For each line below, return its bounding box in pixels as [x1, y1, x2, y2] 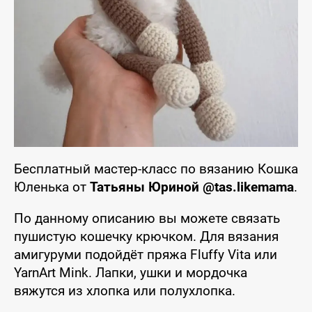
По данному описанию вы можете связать [14, 210, 280, 227]
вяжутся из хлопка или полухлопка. [14, 283, 235, 299]
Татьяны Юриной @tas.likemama [90, 179, 294, 196]
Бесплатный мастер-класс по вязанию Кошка [14, 161, 298, 178]
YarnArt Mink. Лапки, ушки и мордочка [14, 265, 247, 281]
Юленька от [14, 179, 90, 196]
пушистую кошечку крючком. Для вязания [14, 228, 279, 245]
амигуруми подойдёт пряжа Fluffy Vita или [14, 247, 277, 263]
